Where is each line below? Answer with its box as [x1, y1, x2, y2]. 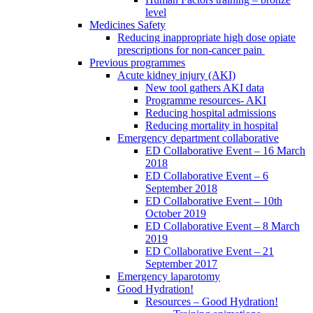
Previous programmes [89, 57, 185, 69]
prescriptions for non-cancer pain [117, 44, 265, 57]
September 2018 [145, 182, 217, 195]
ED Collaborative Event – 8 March [145, 220, 300, 233]
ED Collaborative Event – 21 [145, 245, 274, 258]
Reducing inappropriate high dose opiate [117, 31, 296, 44]
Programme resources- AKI [145, 94, 266, 107]
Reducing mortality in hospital [145, 119, 278, 132]
